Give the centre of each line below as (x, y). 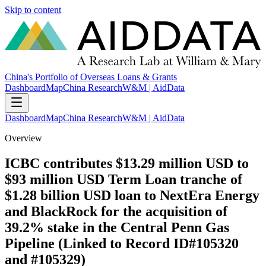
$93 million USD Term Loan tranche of (123, 180)
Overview (23, 138)
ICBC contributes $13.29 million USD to (127, 164)
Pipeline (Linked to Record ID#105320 (122, 244)
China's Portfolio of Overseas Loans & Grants (91, 77)
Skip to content (33, 10)
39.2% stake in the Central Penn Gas (117, 228)
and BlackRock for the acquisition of (116, 212)
